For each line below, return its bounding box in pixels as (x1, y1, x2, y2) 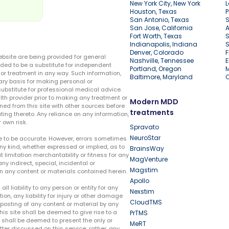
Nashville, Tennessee (130, 56, 194, 65)
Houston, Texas (130, 7, 177, 16)
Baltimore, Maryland (130, 73, 193, 82)
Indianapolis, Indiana (130, 40, 197, 49)
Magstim (130, 166, 158, 175)
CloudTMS (130, 198, 162, 207)
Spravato (130, 123, 159, 132)
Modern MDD (130, 97, 178, 107)
